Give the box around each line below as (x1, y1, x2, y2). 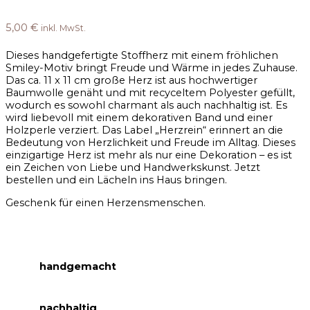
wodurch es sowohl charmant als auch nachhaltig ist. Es (6, 99, 287, 112)
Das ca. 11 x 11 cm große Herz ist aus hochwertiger (6, 74, 257, 87)
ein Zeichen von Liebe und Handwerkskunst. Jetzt (6, 161, 260, 174)
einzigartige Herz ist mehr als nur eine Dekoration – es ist (6, 149, 292, 162)
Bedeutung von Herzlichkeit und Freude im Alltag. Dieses (6, 136, 295, 149)
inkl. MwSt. (41, 23, 86, 34)
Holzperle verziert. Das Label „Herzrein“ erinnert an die (6, 124, 283, 137)
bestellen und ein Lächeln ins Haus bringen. (6, 174, 227, 187)
